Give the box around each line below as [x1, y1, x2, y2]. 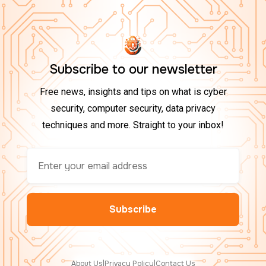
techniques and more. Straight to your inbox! [42, 119, 224, 131]
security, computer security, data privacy [50, 103, 216, 114]
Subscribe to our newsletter [49, 61, 217, 78]
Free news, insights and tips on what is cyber [39, 86, 227, 97]
